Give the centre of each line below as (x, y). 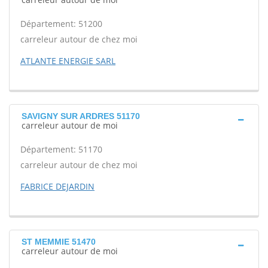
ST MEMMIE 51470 (59, 242)
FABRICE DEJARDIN (57, 186)
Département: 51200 (61, 24)
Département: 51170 (61, 149)
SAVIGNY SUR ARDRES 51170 (81, 116)
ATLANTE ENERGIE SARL (68, 61)
